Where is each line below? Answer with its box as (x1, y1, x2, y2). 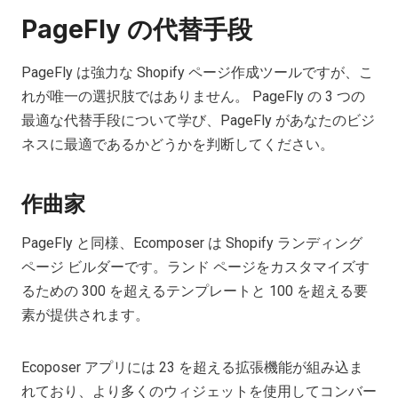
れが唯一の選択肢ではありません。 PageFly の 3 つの (21, 87, 365, 105)
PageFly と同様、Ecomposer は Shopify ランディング (21, 234, 362, 251)
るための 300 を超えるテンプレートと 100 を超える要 (21, 282, 368, 299)
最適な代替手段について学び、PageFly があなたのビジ (21, 111, 375, 129)
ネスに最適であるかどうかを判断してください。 (21, 135, 334, 153)
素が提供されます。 (21, 306, 153, 323)
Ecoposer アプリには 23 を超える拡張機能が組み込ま (21, 358, 363, 376)
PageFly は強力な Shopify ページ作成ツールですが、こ (21, 63, 373, 81)
